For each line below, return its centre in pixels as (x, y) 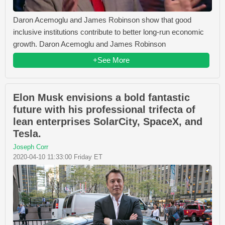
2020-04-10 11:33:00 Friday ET (58, 157)
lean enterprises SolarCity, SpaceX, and (108, 122)
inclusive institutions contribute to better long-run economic (108, 32)
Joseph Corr (31, 147)
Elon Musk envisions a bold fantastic (101, 98)
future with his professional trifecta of (104, 110)
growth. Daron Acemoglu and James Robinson (89, 44)
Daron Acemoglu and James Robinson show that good (102, 20)
